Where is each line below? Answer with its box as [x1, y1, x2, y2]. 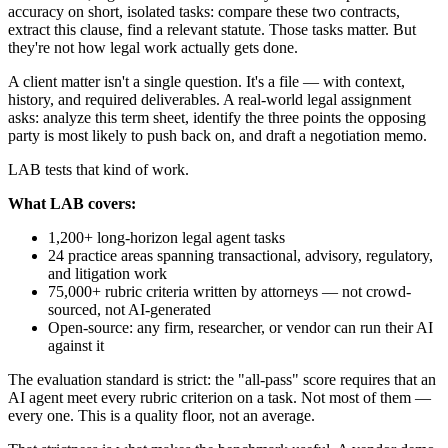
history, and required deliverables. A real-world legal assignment [8, 90, 411, 108]
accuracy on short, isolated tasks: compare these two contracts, [8, 2, 400, 20]
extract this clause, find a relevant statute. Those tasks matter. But [8, 20, 416, 38]
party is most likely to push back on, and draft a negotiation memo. [8, 126, 427, 144]
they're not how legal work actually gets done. [8, 38, 298, 56]
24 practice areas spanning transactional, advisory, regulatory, [48, 246, 433, 264]
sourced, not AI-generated [48, 300, 211, 318]
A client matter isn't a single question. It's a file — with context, [8, 72, 405, 90]
